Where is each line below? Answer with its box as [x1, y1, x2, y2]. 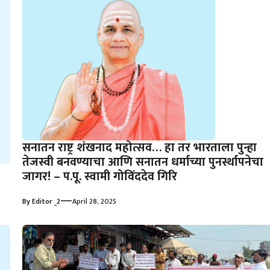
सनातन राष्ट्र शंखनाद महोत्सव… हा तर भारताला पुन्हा [22, 137, 257, 159]
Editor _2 [31, 195, 60, 208]
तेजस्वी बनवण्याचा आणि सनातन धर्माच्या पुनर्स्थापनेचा [22, 152, 263, 173]
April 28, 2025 [72, 195, 116, 208]
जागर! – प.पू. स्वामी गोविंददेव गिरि [22, 166, 177, 187]
